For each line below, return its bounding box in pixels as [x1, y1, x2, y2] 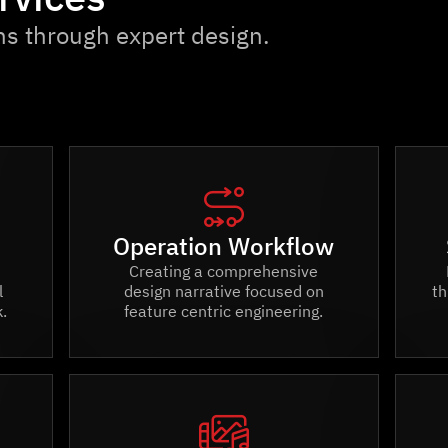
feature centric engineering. [124, 301, 324, 321]
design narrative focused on [123, 281, 324, 301]
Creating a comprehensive [129, 261, 319, 281]
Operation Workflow [113, 230, 335, 262]
